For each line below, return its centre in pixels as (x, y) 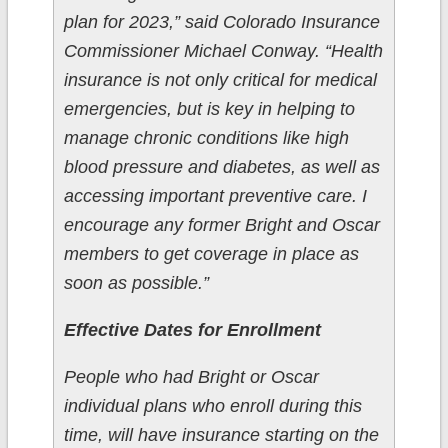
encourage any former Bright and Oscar (221, 225)
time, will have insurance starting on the (221, 435)
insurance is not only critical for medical (220, 80)
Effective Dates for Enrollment (192, 330)
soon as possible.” (136, 283)
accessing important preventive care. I (215, 196)
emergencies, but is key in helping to (209, 109)
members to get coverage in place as (211, 254)
